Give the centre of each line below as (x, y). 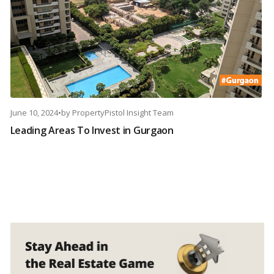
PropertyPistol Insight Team (123, 113)
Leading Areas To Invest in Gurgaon (92, 131)
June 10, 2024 (34, 113)
